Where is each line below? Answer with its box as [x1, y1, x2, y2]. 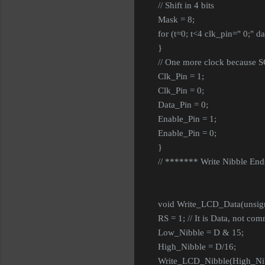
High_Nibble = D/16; [158, 242, 236, 252]
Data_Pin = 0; [158, 100, 208, 110]
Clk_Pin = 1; [158, 72, 204, 82]
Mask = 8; [158, 15, 195, 25]
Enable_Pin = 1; [158, 114, 216, 124]
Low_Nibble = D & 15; [158, 228, 244, 238]
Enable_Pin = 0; [158, 128, 216, 138]
